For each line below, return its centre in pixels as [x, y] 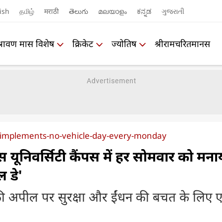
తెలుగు [78, 11]
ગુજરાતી [173, 11]
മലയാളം [112, 11]
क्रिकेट [83, 43]
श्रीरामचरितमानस [182, 43]
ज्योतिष [124, 43]
